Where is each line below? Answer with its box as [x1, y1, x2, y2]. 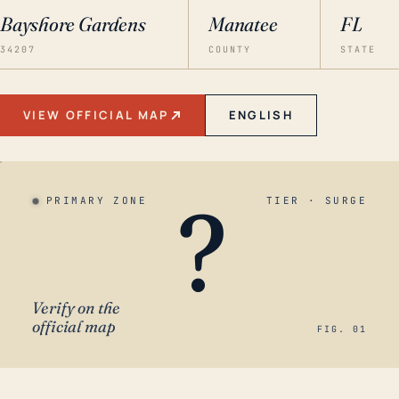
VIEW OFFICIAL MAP [23, 107, 169, 123]
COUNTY [208, 44, 252, 55]
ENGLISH [228, 107, 294, 123]
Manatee [208, 12, 278, 37]
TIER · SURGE [265, 194, 367, 207]
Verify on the [32, 297, 120, 318]
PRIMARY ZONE [46, 194, 148, 207]
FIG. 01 [317, 323, 367, 335]
